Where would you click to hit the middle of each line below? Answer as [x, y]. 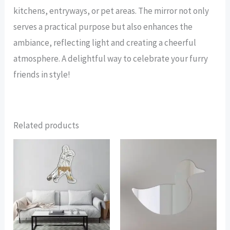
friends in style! [42, 74]
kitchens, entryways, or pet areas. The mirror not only [111, 11]
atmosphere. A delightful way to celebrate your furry [111, 58]
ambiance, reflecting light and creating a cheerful [105, 42]
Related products [46, 125]
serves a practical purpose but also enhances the [103, 26]
